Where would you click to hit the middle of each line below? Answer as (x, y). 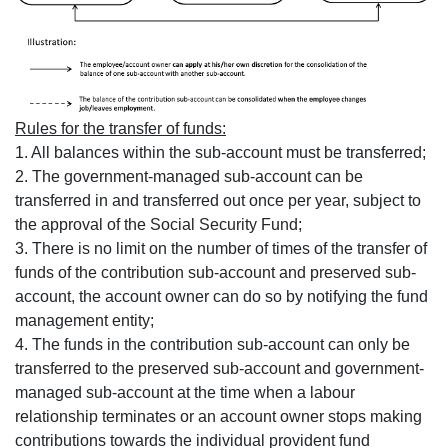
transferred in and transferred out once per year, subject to (218, 200)
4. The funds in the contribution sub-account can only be (212, 344)
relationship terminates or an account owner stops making (218, 416)
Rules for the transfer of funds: (120, 128)
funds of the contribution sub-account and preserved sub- (215, 272)
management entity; (84, 320)
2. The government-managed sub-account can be (189, 176)
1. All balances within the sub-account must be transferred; (220, 152)
